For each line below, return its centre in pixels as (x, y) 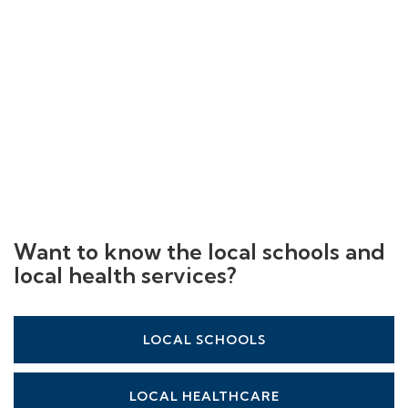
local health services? (125, 275)
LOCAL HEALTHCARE (204, 396)
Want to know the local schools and (199, 251)
